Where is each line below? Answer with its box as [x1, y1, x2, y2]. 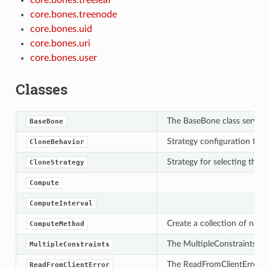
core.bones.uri [30, 38, 90, 48]
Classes [15, 79, 67, 99]
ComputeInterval [29, 199, 93, 207]
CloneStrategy [29, 158, 84, 166]
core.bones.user [30, 52, 97, 63]
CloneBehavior [29, 137, 84, 146]
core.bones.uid [30, 24, 92, 34]
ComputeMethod [29, 219, 84, 228]
